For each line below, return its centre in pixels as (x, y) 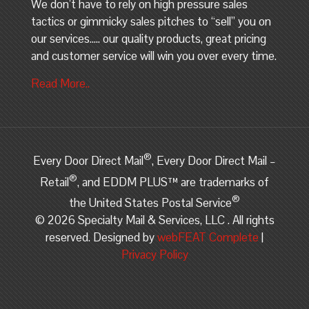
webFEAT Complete (208, 238)
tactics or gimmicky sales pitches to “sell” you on (151, 22)
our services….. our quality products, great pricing (149, 39)
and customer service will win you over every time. (154, 56)
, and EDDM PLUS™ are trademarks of (173, 182)
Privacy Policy (154, 255)
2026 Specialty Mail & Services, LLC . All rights (161, 220)
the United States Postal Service (150, 203)
